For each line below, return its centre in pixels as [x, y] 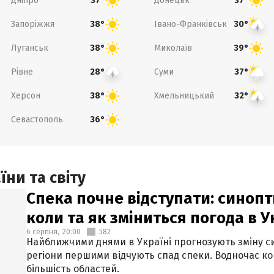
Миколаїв [173, 48]
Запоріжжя [32, 24]
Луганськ [29, 48]
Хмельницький [184, 95]
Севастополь [37, 119]
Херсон [25, 95]
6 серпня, [43, 232]
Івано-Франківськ [191, 24]
